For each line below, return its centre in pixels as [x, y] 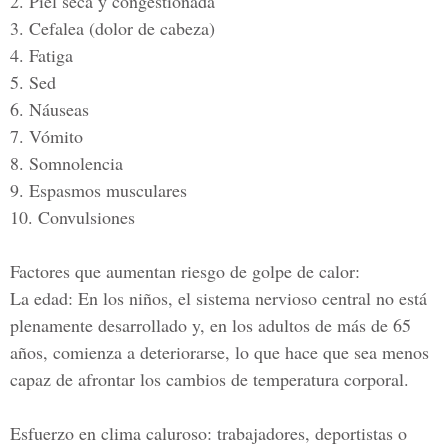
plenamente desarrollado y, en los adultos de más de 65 [210, 325]
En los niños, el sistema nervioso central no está [250, 298]
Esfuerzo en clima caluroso [108, 433]
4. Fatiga [41, 55]
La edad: [41, 298]
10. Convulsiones [72, 217]
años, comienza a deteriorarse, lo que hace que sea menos [219, 352]
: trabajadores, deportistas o [307, 433]
